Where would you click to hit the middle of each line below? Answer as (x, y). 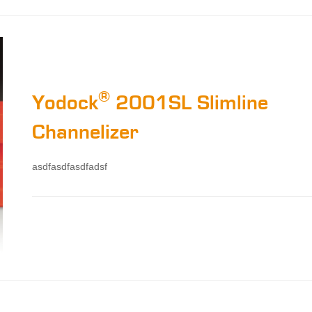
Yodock (65, 103)
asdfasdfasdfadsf (70, 167)
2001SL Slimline (189, 103)
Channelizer (86, 133)
